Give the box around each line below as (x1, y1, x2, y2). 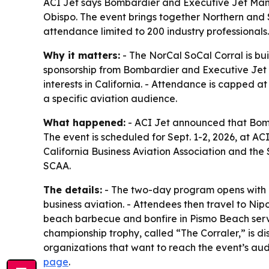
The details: (43, 184, 102, 196)
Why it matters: (43, 49, 120, 62)
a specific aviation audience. (43, 92, 177, 105)
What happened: (43, 116, 125, 129)
